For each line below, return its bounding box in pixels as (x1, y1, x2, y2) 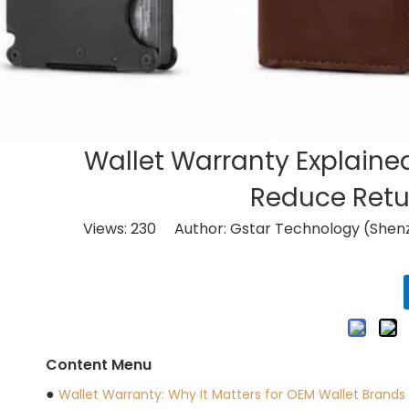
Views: (82, 218, 131, 239)
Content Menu (46, 354, 152, 375)
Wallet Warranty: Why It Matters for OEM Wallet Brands (58, 385, 405, 404)
